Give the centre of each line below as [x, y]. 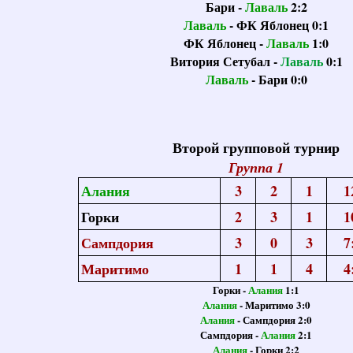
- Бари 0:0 [277, 79]
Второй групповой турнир [256, 147]
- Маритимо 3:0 [273, 305]
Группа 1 [256, 167]
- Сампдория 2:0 [275, 320]
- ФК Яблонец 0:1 [279, 25]
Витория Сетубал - [225, 61]
